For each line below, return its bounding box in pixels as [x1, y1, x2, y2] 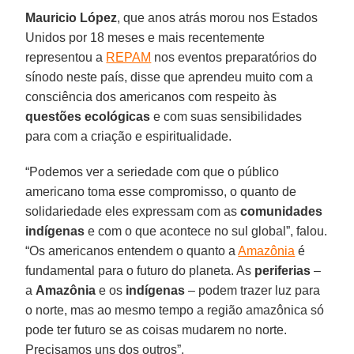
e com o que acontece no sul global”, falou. [85, 224, 328, 238]
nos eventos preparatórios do [151, 50, 318, 64]
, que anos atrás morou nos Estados [117, 10, 318, 24]
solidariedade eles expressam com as [25, 204, 241, 218]
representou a [25, 50, 107, 64]
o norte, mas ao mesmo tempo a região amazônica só [25, 303, 325, 317]
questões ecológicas [25, 109, 151, 123]
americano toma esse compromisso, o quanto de [25, 184, 297, 198]
